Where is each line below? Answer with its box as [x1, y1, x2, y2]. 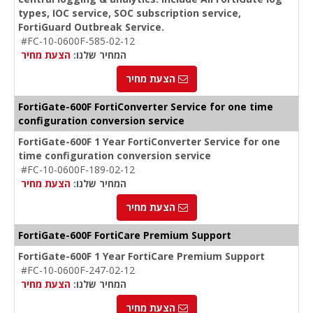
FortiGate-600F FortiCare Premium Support [18, 228, 231, 242]
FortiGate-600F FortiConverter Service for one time [18, 100, 273, 114]
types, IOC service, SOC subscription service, [18, 6, 241, 20]
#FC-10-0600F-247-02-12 [21, 263, 135, 277]
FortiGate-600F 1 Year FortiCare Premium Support [18, 249, 265, 263]
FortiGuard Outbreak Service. [18, 20, 164, 34]
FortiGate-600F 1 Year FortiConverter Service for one [18, 135, 280, 149]
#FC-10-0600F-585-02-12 [21, 34, 135, 48]
